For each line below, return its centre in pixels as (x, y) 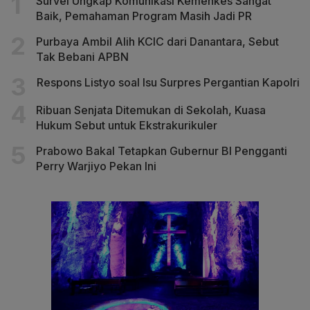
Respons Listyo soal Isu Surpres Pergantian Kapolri (168, 82)
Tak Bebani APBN (82, 56)
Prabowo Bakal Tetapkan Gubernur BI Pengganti (162, 151)
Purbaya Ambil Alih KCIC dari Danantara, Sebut (157, 41)
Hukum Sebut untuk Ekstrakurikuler (127, 125)
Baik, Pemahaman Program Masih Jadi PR (144, 16)
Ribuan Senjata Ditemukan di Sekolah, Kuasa (151, 110)
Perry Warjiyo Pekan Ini (96, 166)
